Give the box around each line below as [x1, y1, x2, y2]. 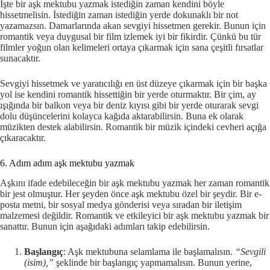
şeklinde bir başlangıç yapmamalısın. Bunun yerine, [54, 257, 252, 268]
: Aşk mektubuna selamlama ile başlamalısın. [63, 246, 235, 257]
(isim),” [24, 257, 54, 268]
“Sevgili [235, 246, 266, 257]
